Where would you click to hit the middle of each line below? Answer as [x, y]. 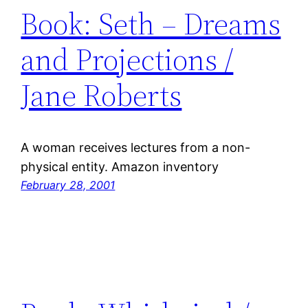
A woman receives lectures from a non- [136, 148]
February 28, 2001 [68, 185]
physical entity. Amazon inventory [120, 167]
